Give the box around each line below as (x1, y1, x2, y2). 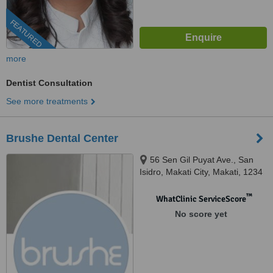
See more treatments (6, 96, 88, 106)
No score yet (174, 209, 227, 219)
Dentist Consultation (6, 78, 93, 88)
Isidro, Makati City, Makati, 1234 (140, 167, 263, 177)
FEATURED (8, 18, 44, 50)
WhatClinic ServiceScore (155, 194, 246, 204)
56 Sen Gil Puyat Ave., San (150, 155, 253, 165)
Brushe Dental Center (6, 132, 118, 144)
